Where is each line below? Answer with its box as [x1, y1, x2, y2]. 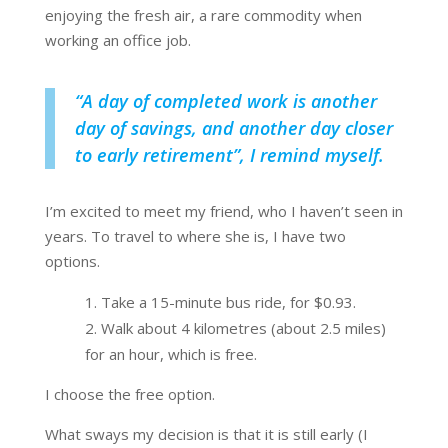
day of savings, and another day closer [74, 116, 393, 141]
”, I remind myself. [232, 143, 384, 168]
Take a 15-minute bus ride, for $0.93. [100, 292, 356, 313]
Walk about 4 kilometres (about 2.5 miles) [100, 318, 386, 339]
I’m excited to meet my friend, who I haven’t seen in [44, 201, 403, 222]
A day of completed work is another [81, 89, 377, 114]
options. [44, 251, 100, 272]
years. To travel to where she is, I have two [44, 226, 346, 247]
